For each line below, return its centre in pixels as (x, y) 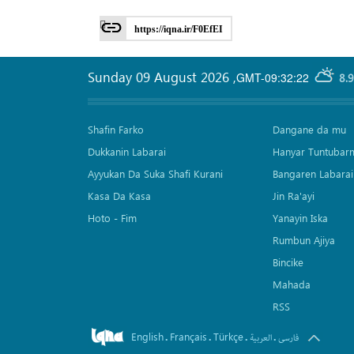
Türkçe (228, 337)
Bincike (288, 262)
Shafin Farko (116, 130)
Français (188, 337)
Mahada (291, 284)
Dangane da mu (309, 130)
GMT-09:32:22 (273, 77)
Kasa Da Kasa (119, 196)
